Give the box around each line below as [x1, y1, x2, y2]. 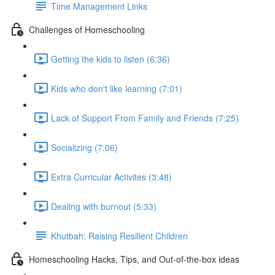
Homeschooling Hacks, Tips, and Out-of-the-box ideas [29, 252, 239, 265]
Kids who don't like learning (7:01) [51, 82, 182, 95]
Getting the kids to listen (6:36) [51, 52, 170, 65]
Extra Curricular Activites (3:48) [51, 170, 172, 183]
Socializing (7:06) [51, 141, 118, 153]
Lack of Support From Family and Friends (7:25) [51, 111, 239, 124]
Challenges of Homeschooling [29, 23, 145, 36]
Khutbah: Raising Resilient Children [51, 229, 188, 242]
